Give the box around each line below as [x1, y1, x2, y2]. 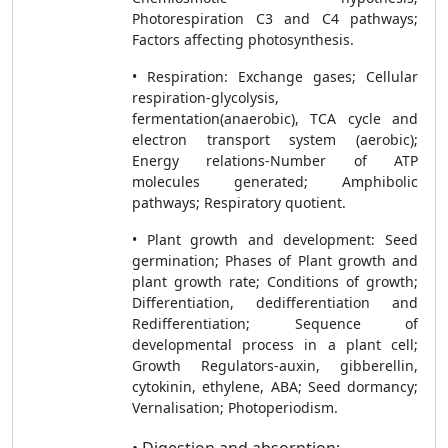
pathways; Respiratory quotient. [132, 193, 346, 212]
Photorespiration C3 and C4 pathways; [132, 9, 418, 28]
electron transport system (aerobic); [132, 130, 418, 149]
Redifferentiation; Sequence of [132, 314, 418, 333]
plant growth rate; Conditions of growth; [132, 272, 418, 291]
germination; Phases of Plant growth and [132, 251, 418, 270]
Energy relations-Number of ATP [132, 151, 418, 170]
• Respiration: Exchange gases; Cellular [132, 67, 418, 86]
